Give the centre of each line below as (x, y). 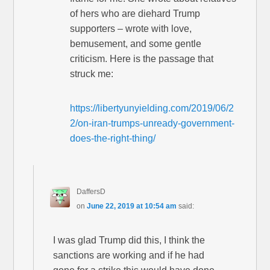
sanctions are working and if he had (129, 256)
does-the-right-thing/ (113, 139)
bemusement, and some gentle (136, 44)
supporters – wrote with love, (131, 29)
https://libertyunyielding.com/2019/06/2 (152, 108)
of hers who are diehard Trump (135, 14)
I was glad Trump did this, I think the (129, 240)
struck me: (92, 74)
